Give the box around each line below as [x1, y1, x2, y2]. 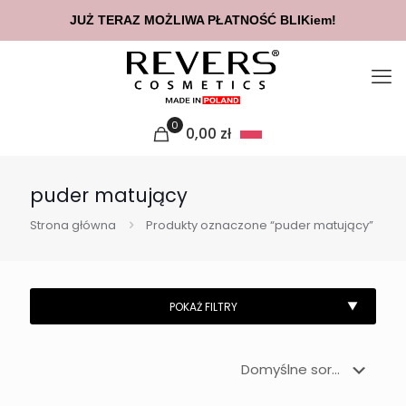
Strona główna [30, 217, 116, 234]
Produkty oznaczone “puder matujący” [146, 217, 373, 234]
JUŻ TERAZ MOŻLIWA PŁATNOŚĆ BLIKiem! [70, 13, 336, 27]
